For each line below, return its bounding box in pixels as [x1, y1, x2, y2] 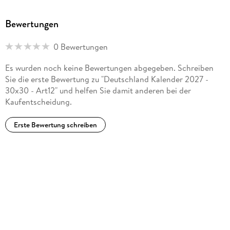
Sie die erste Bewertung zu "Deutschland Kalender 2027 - [5, 73, 208, 85]
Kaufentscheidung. [5, 95, 72, 107]
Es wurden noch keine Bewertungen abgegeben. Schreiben [5, 62, 214, 73]
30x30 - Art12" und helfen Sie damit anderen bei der [5, 84, 191, 96]
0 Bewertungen [53, 41, 108, 52]
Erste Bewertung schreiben [13, 120, 97, 130]
